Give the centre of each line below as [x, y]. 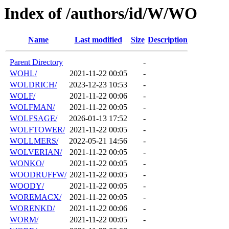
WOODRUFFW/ [38, 175]
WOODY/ [27, 186]
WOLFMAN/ [32, 107]
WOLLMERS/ [34, 141]
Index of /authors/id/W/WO [101, 13]
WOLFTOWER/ [37, 130]
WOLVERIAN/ [36, 152]
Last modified [98, 40]
